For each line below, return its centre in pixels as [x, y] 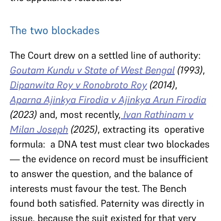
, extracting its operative [151, 129]
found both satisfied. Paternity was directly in [107, 203]
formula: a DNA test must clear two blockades [110, 144]
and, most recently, [79, 114]
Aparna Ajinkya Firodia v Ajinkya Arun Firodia [108, 99]
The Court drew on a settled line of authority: [105, 55]
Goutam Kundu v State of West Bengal [92, 70]
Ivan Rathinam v [158, 114]
